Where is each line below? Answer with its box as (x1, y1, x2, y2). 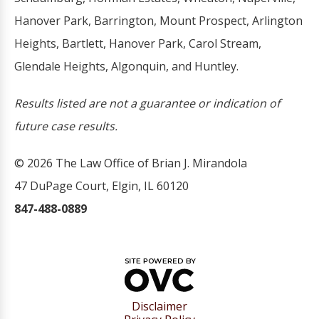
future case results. (14, 118, 117, 135)
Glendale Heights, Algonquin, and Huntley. (14, 58, 239, 75)
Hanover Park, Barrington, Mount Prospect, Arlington (14, 13, 303, 29)
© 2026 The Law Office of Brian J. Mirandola (14, 155, 247, 172)
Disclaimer (132, 298, 187, 315)
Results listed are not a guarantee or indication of (14, 95, 280, 112)
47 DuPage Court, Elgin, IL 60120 (14, 178, 189, 194)
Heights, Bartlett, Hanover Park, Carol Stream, (14, 36, 261, 52)
